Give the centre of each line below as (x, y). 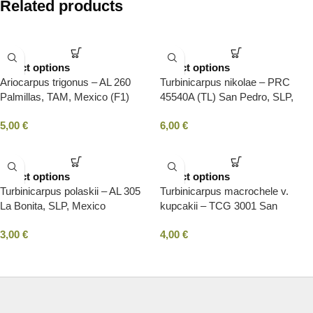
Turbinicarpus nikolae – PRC (225, 82)
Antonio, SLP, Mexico (209, 220)
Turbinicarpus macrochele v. (224, 191)
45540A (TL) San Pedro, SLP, (227, 97)
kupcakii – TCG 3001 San (219, 206)
